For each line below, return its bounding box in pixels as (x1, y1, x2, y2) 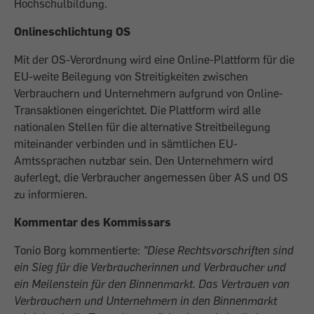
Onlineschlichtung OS (14, 25, 130, 39)
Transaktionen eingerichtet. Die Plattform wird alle (14, 103, 261, 117)
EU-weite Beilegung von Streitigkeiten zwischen (14, 69, 248, 83)
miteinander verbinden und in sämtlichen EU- (14, 137, 238, 151)
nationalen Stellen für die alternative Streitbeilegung (14, 120, 271, 134)
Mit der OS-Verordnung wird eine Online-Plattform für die (14, 53, 294, 67)
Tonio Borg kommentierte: (14, 243, 143, 257)
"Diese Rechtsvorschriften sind (143, 243, 294, 257)
